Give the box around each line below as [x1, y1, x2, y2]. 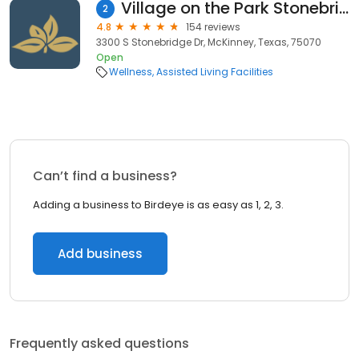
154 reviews [186, 20, 240, 34]
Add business [58, 245, 143, 262]
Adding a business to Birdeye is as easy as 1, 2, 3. [33, 197, 284, 212]
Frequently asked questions [10, 334, 189, 353]
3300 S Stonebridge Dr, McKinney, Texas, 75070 [96, 35, 321, 49]
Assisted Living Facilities [156, 65, 273, 79]
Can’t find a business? [33, 167, 177, 185]
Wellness [109, 65, 152, 79]
